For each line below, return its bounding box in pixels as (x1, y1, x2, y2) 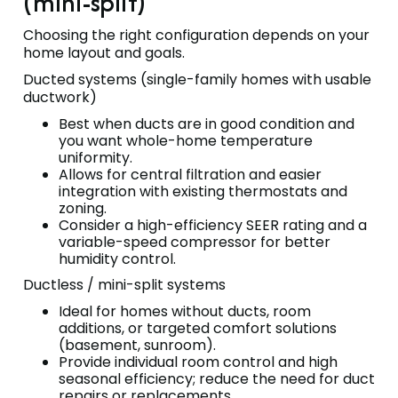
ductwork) (23, 86, 97, 107)
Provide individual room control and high (59, 351, 338, 372)
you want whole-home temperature (59, 130, 313, 151)
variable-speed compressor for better (59, 231, 330, 252)
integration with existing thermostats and (59, 180, 347, 202)
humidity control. (59, 248, 176, 269)
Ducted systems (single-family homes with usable (23, 68, 371, 90)
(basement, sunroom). (59, 334, 216, 355)
